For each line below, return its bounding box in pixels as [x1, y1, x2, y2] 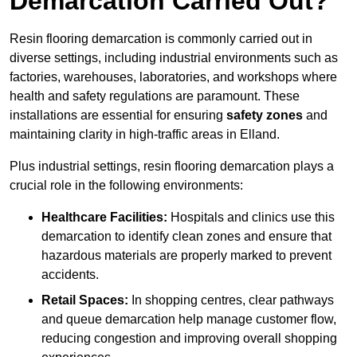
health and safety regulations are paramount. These [10, 89, 300, 104]
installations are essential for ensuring [10, 108, 226, 123]
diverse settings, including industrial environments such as [10, 51, 338, 65]
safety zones [226, 108, 303, 123]
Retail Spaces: [41, 293, 128, 308]
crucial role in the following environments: [10, 178, 243, 193]
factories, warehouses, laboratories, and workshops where [10, 70, 337, 84]
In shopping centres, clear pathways [128, 293, 334, 308]
